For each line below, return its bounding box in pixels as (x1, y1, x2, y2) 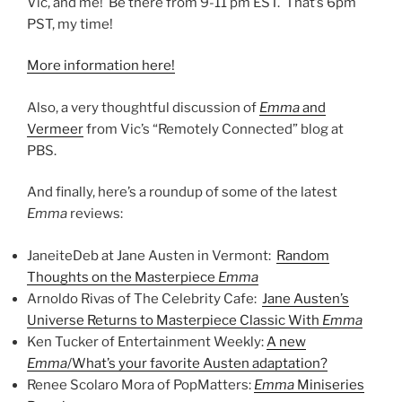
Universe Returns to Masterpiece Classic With (27, 311, 322, 328)
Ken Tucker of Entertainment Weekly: (27, 333, 267, 350)
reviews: (67, 205, 123, 223)
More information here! (27, 57, 175, 74)
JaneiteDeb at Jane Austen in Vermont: (27, 247, 276, 264)
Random (276, 247, 329, 264)
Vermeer (27, 120, 83, 137)
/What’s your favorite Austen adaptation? (67, 354, 328, 371)
